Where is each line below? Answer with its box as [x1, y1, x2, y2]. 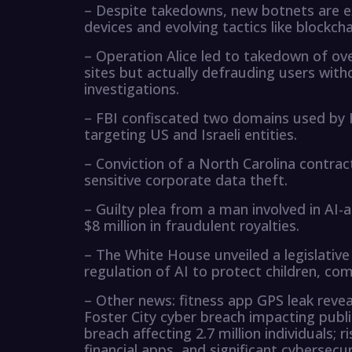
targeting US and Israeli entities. [84, 125, 297, 145]
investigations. [84, 79, 179, 99]
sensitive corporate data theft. [84, 170, 288, 190]
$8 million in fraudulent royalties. [84, 216, 299, 236]
